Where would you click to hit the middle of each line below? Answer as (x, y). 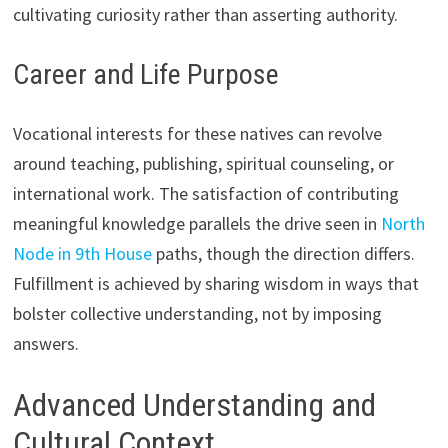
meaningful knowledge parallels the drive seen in (196, 224)
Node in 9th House (82, 254)
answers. (45, 344)
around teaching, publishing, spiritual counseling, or (203, 164)
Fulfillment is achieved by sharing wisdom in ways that (215, 284)
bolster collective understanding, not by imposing (197, 314)
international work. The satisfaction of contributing (205, 194)
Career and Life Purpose (145, 75)
